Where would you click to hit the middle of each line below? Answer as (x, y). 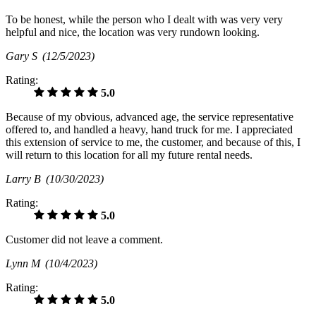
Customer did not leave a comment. (84, 239)
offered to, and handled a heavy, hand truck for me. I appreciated (149, 129)
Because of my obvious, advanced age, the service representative (150, 116)
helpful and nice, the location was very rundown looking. (133, 32)
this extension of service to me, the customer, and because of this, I (153, 142)
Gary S (24, 56)
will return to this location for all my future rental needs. (129, 154)
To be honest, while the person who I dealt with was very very (144, 19)
